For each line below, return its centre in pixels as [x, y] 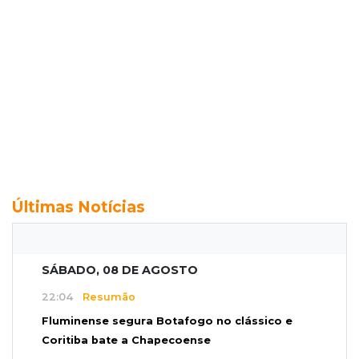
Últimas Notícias [79, 206]
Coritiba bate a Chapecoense [126, 340]
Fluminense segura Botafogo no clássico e [167, 321]
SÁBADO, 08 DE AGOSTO [120, 270]
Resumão [104, 297]
